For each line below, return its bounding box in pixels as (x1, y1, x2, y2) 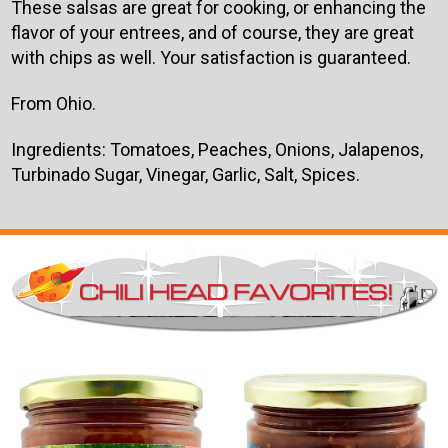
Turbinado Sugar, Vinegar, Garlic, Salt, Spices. (10, 163, 360, 185)
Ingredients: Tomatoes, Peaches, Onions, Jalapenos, (10, 138, 423, 160)
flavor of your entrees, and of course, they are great (10, 21, 414, 43)
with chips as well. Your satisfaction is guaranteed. (10, 46, 411, 68)
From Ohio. (10, 92, 96, 114)
